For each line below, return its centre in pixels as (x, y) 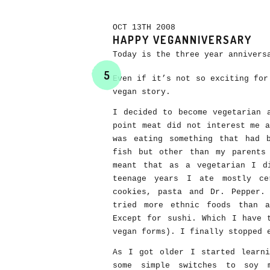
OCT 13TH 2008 (146, 27)
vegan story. (142, 92)
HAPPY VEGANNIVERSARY (182, 40)
